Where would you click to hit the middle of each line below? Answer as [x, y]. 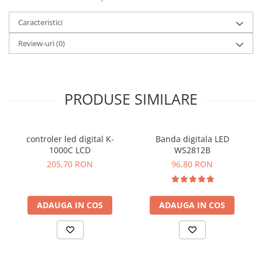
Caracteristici [40, 22]
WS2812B [192, 150]
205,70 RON [70, 164]
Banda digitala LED [192, 139]
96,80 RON [192, 164]
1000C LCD [70, 150]
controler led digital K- [70, 139]
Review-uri [37, 43]
